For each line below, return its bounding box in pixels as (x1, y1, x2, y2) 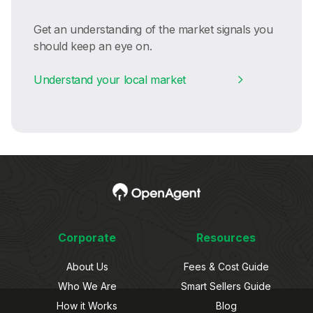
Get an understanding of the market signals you (34, 22, 273, 36)
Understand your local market (34, 72, 186, 87)
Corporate (58, 231, 116, 245)
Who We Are (57, 280, 117, 293)
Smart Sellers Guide (181, 280, 271, 293)
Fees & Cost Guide (183, 261, 269, 273)
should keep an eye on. (34, 38, 152, 53)
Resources (196, 231, 256, 245)
